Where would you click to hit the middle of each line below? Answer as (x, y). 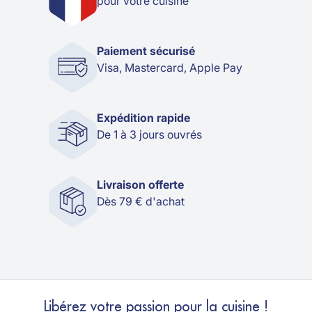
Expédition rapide (143, 118)
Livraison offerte (140, 185)
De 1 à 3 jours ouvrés (149, 135)
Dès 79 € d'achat (140, 202)
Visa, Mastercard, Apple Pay (169, 68)
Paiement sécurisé (146, 51)
